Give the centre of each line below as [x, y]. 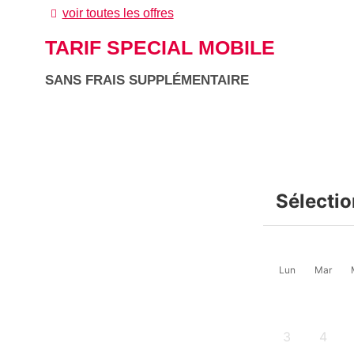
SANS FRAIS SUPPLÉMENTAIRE [147, 81]
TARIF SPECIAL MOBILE [160, 48]
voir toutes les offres [118, 13]
